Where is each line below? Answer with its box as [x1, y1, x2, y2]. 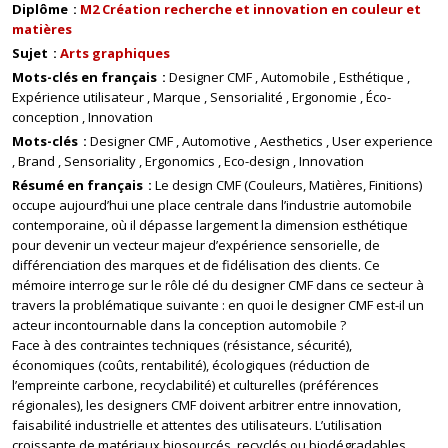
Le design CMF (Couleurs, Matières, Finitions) [155, 176, 422, 194]
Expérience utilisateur [12, 88, 144, 106]
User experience [332, 132, 433, 150]
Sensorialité [210, 88, 283, 106]
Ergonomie [292, 88, 357, 106]
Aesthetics [260, 132, 323, 150]
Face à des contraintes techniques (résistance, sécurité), [12, 336, 352, 354]
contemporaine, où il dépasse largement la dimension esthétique [12, 216, 408, 234]
